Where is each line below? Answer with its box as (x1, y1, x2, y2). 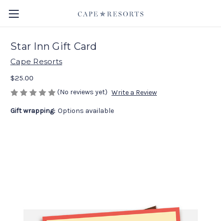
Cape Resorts (10, 57, 62, 66)
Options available (57, 107, 114, 115)
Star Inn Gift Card (10, 40, 97, 53)
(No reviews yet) (57, 87, 108, 96)
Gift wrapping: (10, 107, 55, 115)
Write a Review (111, 88, 157, 97)
